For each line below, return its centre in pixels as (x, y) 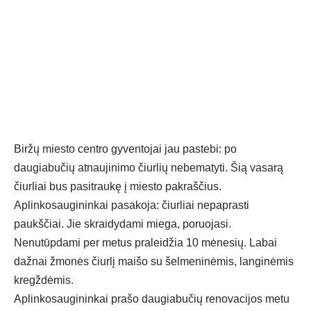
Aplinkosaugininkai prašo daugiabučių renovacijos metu (152, 299)
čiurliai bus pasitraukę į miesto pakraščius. (118, 187)
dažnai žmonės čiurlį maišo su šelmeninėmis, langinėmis (154, 262)
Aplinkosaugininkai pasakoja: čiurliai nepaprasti (132, 205)
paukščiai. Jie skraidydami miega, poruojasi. (123, 224)
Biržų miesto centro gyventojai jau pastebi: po (125, 149)
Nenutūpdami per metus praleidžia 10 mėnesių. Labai (145, 243)
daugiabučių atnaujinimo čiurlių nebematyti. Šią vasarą (149, 168)
